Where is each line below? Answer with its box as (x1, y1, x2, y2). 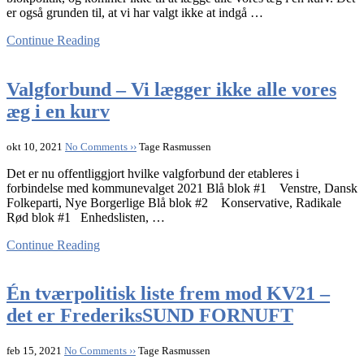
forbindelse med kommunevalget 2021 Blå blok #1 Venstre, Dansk (6, 180, 357, 195)
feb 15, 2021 (6, 344, 64, 357)
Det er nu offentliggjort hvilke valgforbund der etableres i (6, 166, 299, 180)
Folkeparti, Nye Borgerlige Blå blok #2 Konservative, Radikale (6, 195, 341, 210)
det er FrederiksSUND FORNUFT (6, 305, 293, 327)
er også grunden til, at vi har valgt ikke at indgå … (6, 5, 263, 19)
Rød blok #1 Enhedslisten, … (6, 210, 165, 224)
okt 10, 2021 (6, 140, 65, 153)
